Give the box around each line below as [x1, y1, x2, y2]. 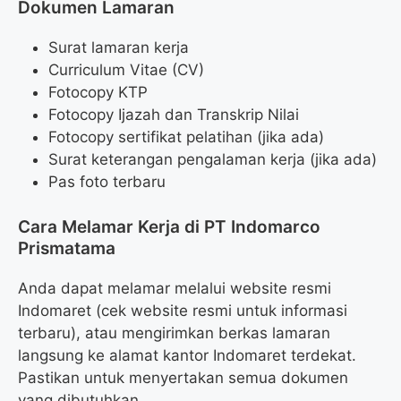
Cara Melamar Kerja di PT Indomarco [18, 216, 320, 237]
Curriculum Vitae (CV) [48, 61, 204, 80]
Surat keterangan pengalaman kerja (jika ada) [48, 150, 377, 169]
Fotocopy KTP [48, 83, 148, 102]
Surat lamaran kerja [48, 38, 189, 57]
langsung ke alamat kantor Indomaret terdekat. [18, 346, 356, 364]
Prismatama [18, 237, 115, 259]
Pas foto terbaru [48, 173, 166, 192]
